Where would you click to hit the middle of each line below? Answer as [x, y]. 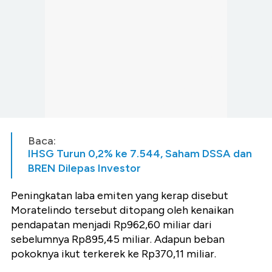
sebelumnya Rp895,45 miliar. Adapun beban [118, 239]
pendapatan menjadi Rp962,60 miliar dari [111, 224]
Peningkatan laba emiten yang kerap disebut [120, 195]
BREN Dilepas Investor [84, 168]
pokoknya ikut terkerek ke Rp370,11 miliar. [114, 253]
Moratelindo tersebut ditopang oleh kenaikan [122, 210]
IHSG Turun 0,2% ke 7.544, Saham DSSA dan [140, 153]
